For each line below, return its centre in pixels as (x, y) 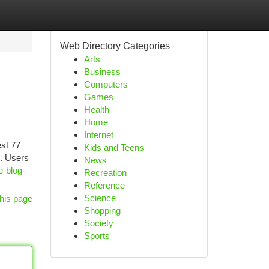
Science (100, 198)
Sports (97, 236)
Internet (98, 135)
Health (96, 110)
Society (98, 223)
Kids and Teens (114, 147)
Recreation (105, 173)
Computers (106, 84)
